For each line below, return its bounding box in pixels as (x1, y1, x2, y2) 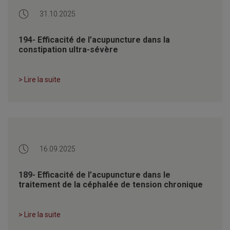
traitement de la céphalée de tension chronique (18, 179, 203, 189)
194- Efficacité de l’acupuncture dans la (18, 34, 170, 45)
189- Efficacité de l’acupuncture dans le (18, 169, 170, 180)
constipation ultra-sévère (18, 44, 118, 54)
